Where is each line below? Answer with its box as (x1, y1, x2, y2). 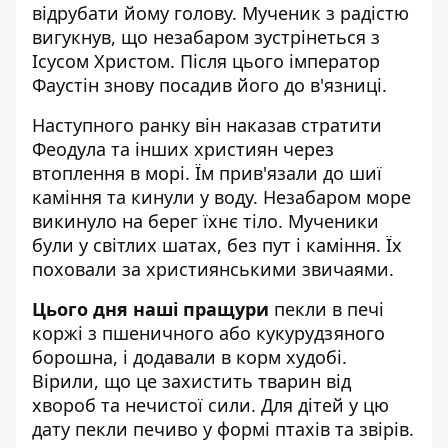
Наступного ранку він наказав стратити (32, 113, 382, 137)
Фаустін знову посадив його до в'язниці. (32, 73, 387, 97)
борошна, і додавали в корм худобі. (32, 345, 347, 369)
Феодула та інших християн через (32, 137, 334, 161)
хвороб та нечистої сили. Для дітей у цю (32, 393, 389, 417)
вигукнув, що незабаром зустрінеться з (32, 25, 380, 49)
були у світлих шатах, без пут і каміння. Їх (32, 233, 402, 257)
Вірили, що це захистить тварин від (32, 369, 351, 393)
